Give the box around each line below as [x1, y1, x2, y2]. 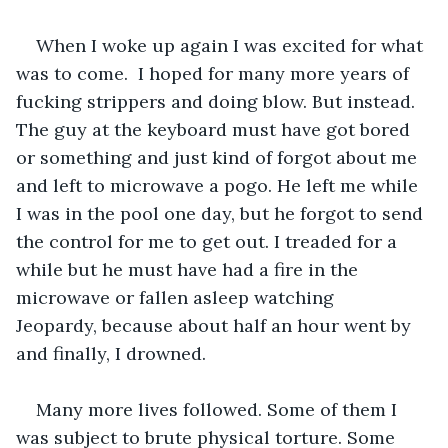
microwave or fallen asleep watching [16, 285, 339, 309]
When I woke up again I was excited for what [36, 33, 428, 57]
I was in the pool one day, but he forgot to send [16, 201, 428, 225]
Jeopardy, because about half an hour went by [16, 313, 416, 337]
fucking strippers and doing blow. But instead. [16, 89, 420, 113]
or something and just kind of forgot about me [16, 145, 422, 169]
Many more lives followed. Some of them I [36, 397, 402, 421]
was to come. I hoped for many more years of [16, 61, 414, 85]
